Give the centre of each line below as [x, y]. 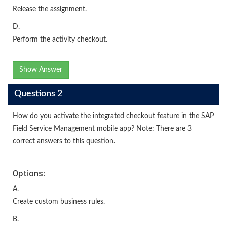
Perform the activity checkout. [60, 39]
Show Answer [41, 70]
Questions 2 [38, 94]
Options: [29, 173]
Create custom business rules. [59, 201]
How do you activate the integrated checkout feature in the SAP [113, 116]
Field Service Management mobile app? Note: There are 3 [102, 128]
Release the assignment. [50, 9]
